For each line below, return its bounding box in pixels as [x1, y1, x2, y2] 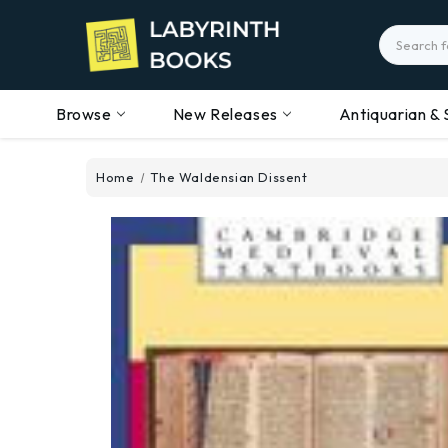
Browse [56, 104, 112, 124]
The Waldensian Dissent [150, 169, 308, 185]
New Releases [172, 104, 278, 124]
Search [379, 26, 428, 44]
